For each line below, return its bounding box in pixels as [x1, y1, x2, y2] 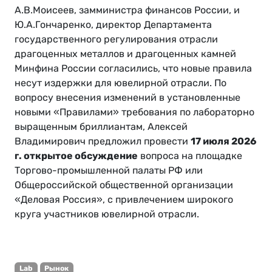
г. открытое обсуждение [15, 150, 138, 162]
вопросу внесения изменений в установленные [15, 92, 240, 104]
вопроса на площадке [138, 150, 242, 162]
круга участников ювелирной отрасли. [15, 208, 199, 220]
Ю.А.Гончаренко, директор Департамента [15, 19, 212, 31]
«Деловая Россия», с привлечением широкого [15, 194, 233, 206]
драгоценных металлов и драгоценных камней [15, 48, 236, 60]
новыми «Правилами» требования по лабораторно [15, 106, 254, 118]
